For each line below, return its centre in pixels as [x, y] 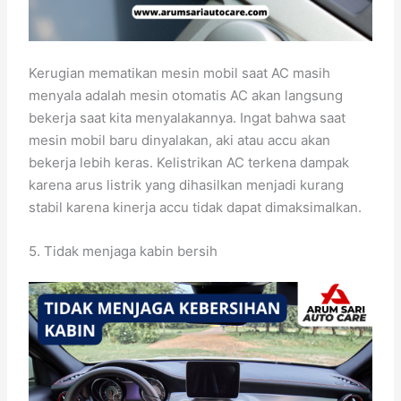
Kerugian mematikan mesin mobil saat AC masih [180, 73]
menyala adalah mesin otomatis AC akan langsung [186, 95]
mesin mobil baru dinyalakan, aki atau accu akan [180, 140]
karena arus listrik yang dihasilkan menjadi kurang [187, 184]
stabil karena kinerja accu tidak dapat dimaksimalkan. [196, 207]
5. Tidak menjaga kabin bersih [124, 251]
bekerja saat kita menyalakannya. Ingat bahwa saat [188, 117]
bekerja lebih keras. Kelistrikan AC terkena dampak [189, 162]
